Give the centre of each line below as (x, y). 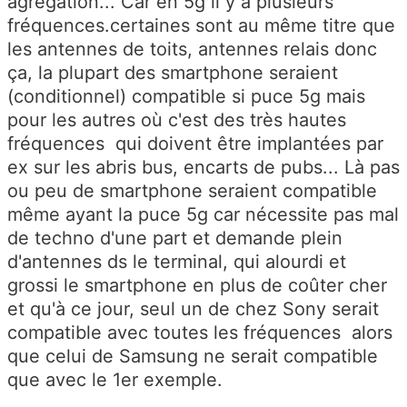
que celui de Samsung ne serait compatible (193, 356)
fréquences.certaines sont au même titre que (201, 25)
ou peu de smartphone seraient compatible (192, 190)
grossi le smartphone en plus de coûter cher (197, 285)
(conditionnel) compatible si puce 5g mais (186, 96)
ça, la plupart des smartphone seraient (173, 72)
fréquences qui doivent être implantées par (195, 143)
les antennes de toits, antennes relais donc (192, 49)
